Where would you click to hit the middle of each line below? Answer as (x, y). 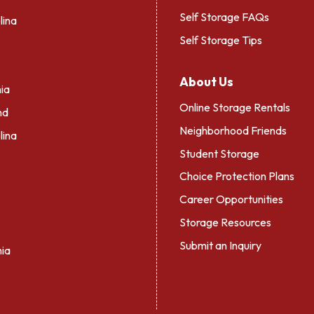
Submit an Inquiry (220, 245)
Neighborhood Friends (233, 130)
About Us (206, 81)
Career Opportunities (231, 199)
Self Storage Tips (221, 40)
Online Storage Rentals (235, 107)
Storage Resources (225, 222)
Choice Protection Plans (237, 176)
